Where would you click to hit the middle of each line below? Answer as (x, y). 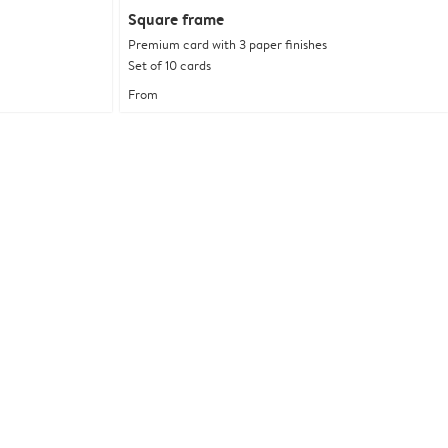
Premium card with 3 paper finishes (227, 44)
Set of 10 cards (169, 65)
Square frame (176, 19)
